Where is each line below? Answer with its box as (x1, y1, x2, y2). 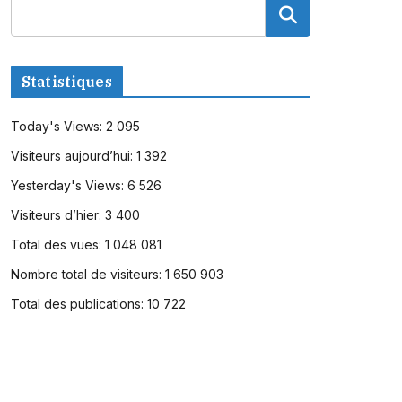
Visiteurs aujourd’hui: (10, 148, 136, 164)
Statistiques (21, 73, 112, 92)
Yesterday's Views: (10, 178, 127, 194)
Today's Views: (10, 118, 106, 135)
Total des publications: (10, 296, 147, 312)
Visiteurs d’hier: (10, 207, 105, 223)
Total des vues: (10, 237, 105, 253)
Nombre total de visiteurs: (10, 267, 165, 283)
